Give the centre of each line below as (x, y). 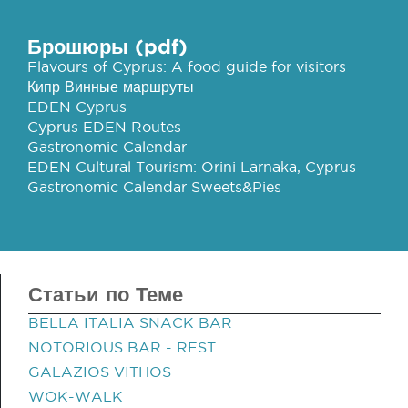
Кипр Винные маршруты (111, 87)
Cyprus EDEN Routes (104, 127)
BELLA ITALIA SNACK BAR (130, 322)
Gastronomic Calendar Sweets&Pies (154, 187)
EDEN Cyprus (77, 107)
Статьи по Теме (106, 294)
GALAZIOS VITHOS (100, 372)
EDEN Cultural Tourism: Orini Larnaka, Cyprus (192, 167)
